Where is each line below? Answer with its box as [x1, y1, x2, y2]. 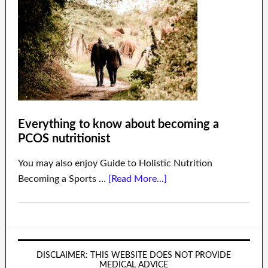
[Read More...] [108, 173, 167, 184]
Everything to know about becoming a [17, 118, 219, 130]
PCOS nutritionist [17, 132, 110, 145]
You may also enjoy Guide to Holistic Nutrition [17, 158, 212, 168]
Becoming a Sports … [17, 173, 108, 184]
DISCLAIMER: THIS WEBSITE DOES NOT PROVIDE [36, 251, 232, 260]
